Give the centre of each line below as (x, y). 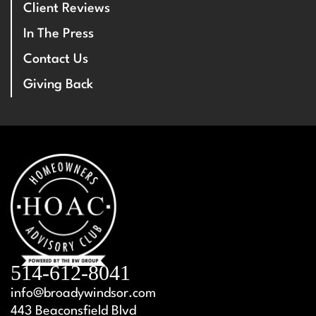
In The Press (59, 34)
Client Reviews (67, 8)
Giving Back (58, 85)
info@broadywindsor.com (83, 294)
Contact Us (56, 59)
